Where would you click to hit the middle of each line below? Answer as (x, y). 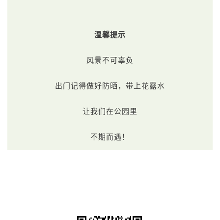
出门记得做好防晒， (90, 86)
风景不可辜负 (110, 61)
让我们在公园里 (110, 112)
